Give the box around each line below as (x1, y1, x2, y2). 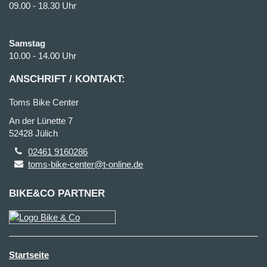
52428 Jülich (9, 128, 58, 138)
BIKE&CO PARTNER (9, 188, 105, 199)
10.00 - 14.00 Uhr (9, 51, 76, 61)
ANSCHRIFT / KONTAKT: (9, 73, 125, 85)
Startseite (9, 250, 49, 260)
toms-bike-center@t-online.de (28, 159, 144, 169)
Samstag (9, 38, 45, 48)
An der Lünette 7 (9, 116, 73, 126)
